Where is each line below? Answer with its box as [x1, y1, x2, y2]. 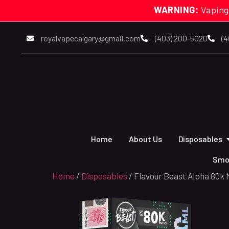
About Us [129, 134, 162, 144]
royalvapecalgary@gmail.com [40, 33, 141, 43]
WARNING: [154, 4, 198, 15]
